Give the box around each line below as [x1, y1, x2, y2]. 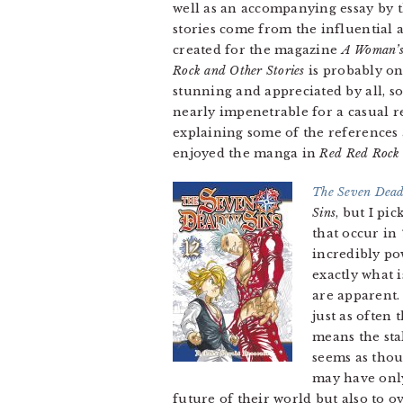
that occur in [312, 226, 401, 241]
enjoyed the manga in [173, 146, 320, 161]
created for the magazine [173, 42, 342, 58]
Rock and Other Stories [173, 63, 305, 78]
